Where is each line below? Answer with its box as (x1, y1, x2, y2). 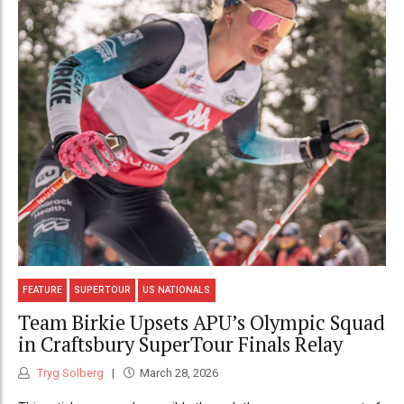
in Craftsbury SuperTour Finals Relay (18, 330, 343, 357)
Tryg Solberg (34, 366, 104, 381)
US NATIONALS (142, 285, 211, 296)
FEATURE (23, 285, 63, 296)
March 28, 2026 (139, 366, 218, 381)
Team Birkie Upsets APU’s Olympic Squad (18, 308, 385, 335)
